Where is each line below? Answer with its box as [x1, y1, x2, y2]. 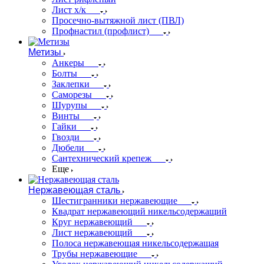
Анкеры [52, 58, 84, 68]
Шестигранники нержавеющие [52, 196, 177, 206]
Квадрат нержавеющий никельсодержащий [52, 206, 227, 216]
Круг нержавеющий [52, 217, 133, 227]
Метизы [28, 47, 61, 57]
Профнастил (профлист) [52, 26, 149, 36]
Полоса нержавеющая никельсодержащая [52, 238, 219, 248]
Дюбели [52, 143, 84, 153]
